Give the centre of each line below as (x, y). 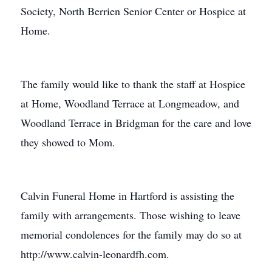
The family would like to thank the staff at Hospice (133, 84)
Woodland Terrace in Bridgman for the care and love (136, 123)
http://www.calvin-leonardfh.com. (95, 254)
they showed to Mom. (68, 142)
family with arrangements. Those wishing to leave (131, 215)
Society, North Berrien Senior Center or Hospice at (133, 11)
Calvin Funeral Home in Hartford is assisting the (127, 195)
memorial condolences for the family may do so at (131, 234)
